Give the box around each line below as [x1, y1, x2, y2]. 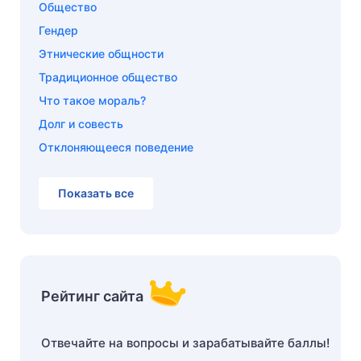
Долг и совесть [39, 117, 123, 131]
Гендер [39, 23, 78, 38]
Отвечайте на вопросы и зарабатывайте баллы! [41, 335, 330, 351]
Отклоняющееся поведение [39, 140, 193, 155]
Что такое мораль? [39, 93, 146, 108]
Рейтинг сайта [41, 288, 143, 305]
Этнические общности [39, 47, 164, 61]
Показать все [58, 186, 134, 201]
